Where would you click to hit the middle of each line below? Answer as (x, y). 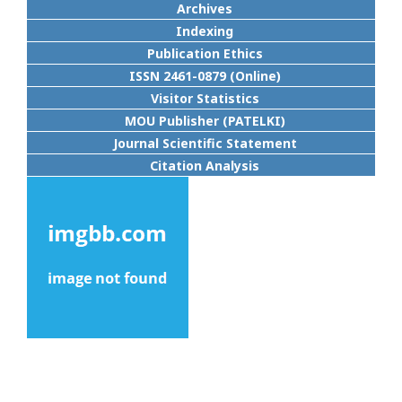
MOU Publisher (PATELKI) (205, 121)
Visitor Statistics (205, 98)
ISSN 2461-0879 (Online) (205, 76)
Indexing (205, 31)
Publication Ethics (205, 53)
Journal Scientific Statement (205, 143)
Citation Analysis (205, 166)
